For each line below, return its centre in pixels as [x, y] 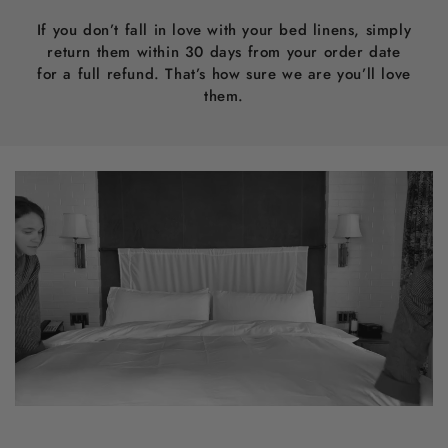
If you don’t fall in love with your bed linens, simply [224, 30]
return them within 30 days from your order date [224, 52]
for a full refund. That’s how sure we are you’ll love [224, 74]
